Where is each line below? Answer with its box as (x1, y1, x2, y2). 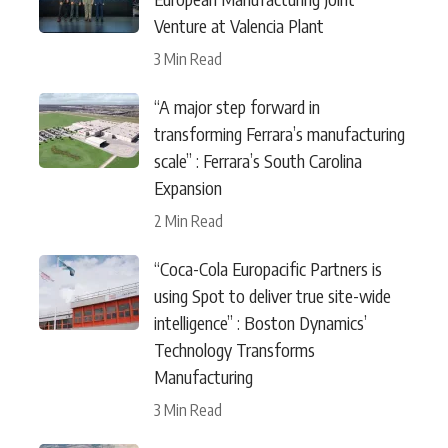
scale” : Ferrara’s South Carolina (154, 148, 362, 172)
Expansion (154, 175, 222, 199)
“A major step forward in (154, 94, 320, 118)
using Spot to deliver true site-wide (154, 283, 391, 307)
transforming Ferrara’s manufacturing (154, 121, 405, 145)
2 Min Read (154, 210, 223, 231)
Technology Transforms (154, 337, 315, 361)
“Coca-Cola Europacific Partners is (154, 256, 382, 280)
